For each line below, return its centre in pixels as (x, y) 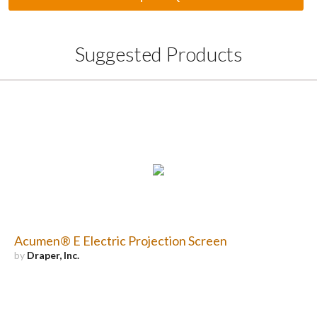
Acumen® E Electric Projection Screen (120, 241)
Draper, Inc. (53, 255)
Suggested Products (158, 54)
